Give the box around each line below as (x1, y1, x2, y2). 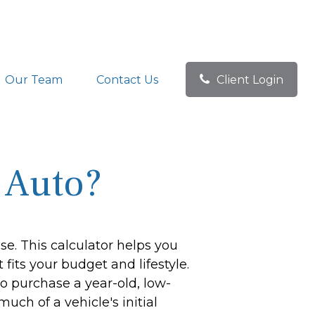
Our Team (5, 72, 63, 86)
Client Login (217, 72, 283, 86)
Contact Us (96, 72, 158, 86)
